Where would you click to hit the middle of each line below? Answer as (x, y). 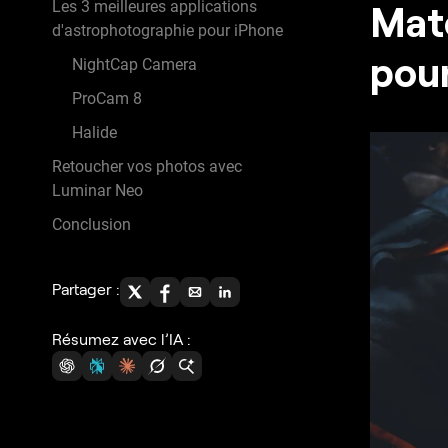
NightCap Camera (134, 64)
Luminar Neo (97, 190)
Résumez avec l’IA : (121, 338)
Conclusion (91, 224)
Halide (94, 132)
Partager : (86, 288)
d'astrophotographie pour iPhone (167, 30)
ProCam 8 (107, 98)
